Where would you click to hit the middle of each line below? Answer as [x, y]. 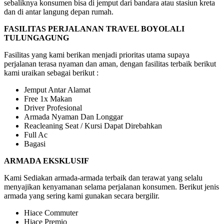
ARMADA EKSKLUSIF [46, 161]
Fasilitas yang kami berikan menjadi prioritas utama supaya [97, 55]
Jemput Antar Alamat [57, 90]
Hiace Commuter [51, 213]
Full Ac [36, 135]
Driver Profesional [53, 108]
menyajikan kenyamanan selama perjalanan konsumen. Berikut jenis [111, 187]
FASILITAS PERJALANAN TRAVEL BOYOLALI [94, 29]
